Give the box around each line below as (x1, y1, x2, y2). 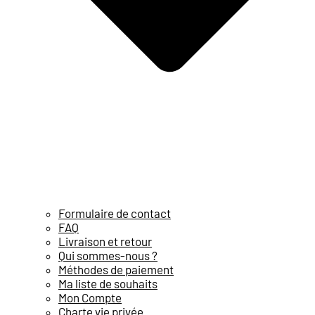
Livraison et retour (58, 234, 152, 249)
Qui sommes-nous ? (58, 248, 157, 263)
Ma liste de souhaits (58, 276, 157, 291)
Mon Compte (58, 290, 122, 305)
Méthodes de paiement (58, 262, 174, 277)
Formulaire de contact (58, 206, 171, 221)
